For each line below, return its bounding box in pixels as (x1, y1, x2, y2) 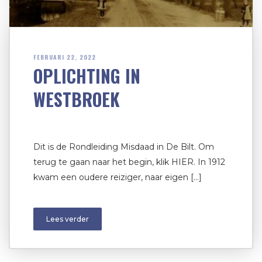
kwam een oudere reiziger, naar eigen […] (33, 172, 202, 183)
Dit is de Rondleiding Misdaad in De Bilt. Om (33, 142, 214, 153)
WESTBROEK (33, 86, 120, 113)
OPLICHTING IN (33, 63, 140, 89)
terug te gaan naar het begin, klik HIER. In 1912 (33, 157, 225, 168)
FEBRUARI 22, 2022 (33, 53, 96, 62)
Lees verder (46, 215, 89, 224)
